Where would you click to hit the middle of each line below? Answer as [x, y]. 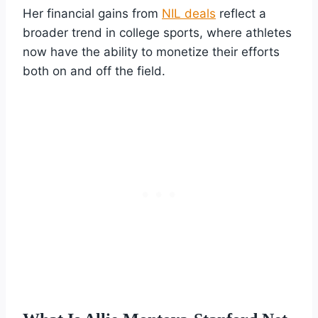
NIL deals [189, 13]
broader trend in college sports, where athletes [157, 32]
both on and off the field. [94, 71]
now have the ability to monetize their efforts [151, 51]
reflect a [241, 13]
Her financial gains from [92, 13]
